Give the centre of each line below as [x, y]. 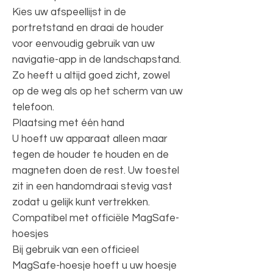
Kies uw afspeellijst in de [69, 12]
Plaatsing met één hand [68, 123]
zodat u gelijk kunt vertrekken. [81, 202]
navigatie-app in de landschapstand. [97, 59]
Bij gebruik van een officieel [76, 250]
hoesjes [30, 234]
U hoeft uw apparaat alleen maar [90, 139]
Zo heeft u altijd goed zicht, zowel [91, 75]
